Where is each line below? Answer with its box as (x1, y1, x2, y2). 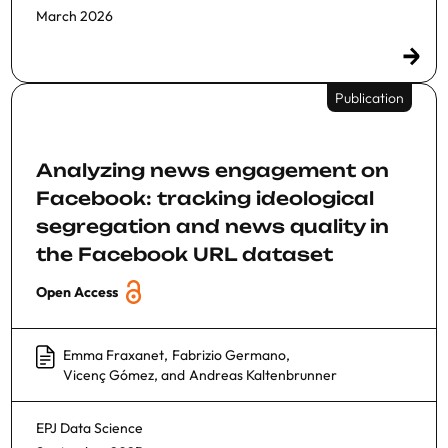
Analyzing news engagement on (36, 158, 389, 181)
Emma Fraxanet (63, 345, 164, 364)
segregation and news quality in (36, 214, 389, 237)
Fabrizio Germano (172, 345, 286, 364)
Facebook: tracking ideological (36, 186, 374, 209)
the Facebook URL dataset (36, 242, 333, 265)
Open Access (36, 282, 118, 301)
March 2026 (36, 6, 113, 25)
